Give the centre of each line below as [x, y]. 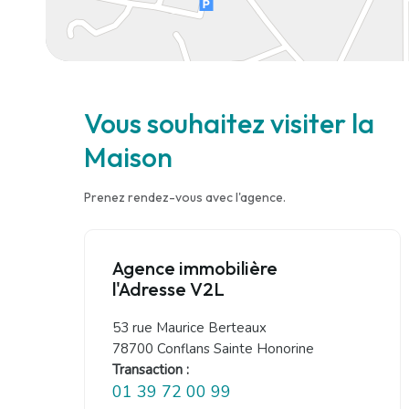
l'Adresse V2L [168, 289]
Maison [128, 157]
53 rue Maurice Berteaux [189, 328]
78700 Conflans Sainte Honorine [213, 349]
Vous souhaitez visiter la [229, 124]
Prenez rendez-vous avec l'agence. [185, 198]
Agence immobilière [195, 268]
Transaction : [151, 370]
